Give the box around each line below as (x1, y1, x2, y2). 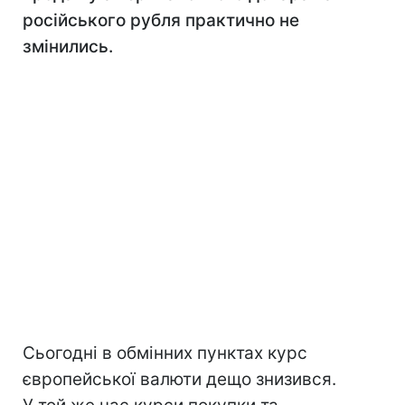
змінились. (23, 36, 113, 57)
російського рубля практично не (23, 10, 299, 31)
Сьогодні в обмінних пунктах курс (23, 343, 307, 363)
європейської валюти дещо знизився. (23, 369, 336, 390)
